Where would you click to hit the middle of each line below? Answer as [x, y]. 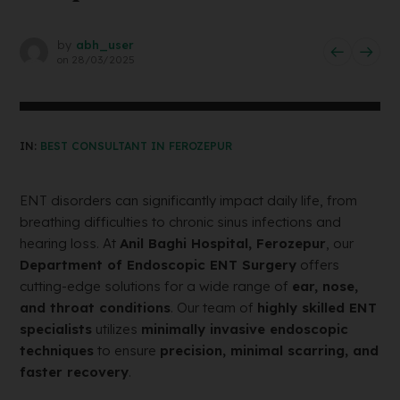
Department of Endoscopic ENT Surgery [158, 265]
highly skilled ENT [317, 308]
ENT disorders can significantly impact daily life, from [189, 200]
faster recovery [75, 372]
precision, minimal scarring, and [270, 350]
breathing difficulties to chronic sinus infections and [181, 222]
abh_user [105, 45]
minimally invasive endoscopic [245, 329]
